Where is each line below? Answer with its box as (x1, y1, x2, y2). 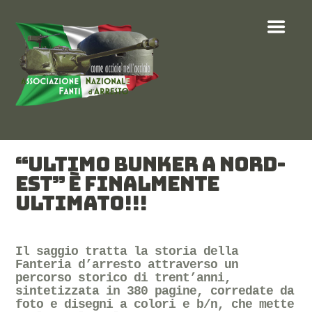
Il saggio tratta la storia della (15, 244, 239, 259)
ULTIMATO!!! (15, 189, 148, 217)
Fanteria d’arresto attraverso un (15, 258, 239, 272)
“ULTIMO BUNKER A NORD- (15, 150, 286, 178)
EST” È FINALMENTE (15, 170, 220, 197)
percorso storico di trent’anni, (15, 271, 232, 286)
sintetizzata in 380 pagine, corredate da (15, 284, 295, 299)
